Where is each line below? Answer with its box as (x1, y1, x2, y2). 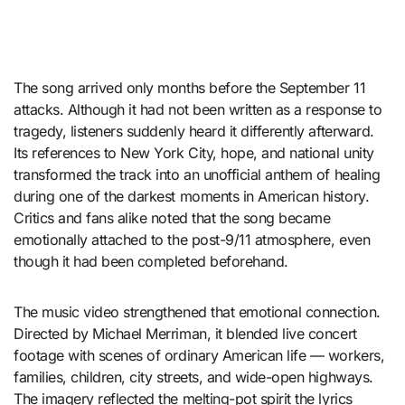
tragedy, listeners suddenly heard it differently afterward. (14, 121, 374, 140)
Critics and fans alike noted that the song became (14, 208, 331, 227)
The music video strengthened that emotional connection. (14, 302, 381, 321)
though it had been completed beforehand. (14, 251, 288, 270)
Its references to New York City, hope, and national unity (14, 143, 374, 162)
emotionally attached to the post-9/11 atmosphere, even (14, 230, 371, 249)
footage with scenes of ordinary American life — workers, (14, 345, 385, 364)
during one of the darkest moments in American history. (14, 186, 370, 205)
